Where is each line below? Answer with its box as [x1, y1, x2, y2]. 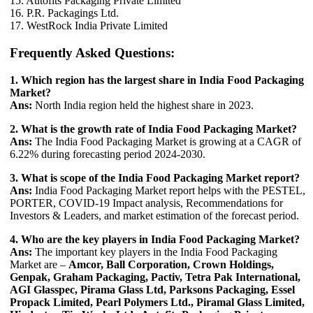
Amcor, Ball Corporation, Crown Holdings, [68, 258, 274, 270]
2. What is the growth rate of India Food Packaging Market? [10, 122, 297, 135]
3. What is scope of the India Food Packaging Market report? [10, 171, 300, 184]
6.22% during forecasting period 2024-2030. [10, 147, 205, 160]
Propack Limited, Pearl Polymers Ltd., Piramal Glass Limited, [10, 296, 305, 308]
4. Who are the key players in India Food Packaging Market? [10, 233, 300, 245]
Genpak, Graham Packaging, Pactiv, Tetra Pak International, [10, 270, 300, 283]
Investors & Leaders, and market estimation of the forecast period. [10, 209, 299, 221]
